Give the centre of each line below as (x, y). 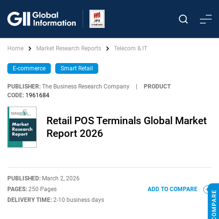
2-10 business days (79, 200)
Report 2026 (75, 133)
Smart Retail (77, 68)
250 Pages (43, 189)
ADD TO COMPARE (173, 189)
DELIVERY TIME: (30, 200)
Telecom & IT (131, 48)
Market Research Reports (69, 48)
